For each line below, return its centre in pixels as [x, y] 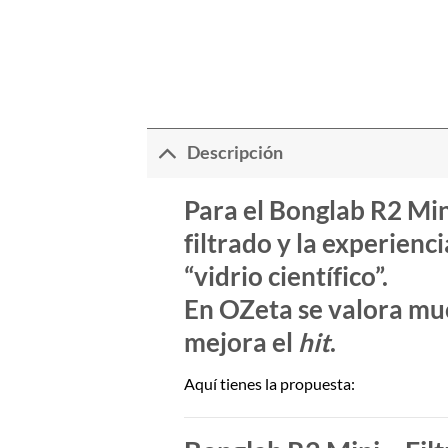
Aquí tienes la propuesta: [269, 384]
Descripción [235, 153]
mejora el [240, 341]
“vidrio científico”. [285, 275]
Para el [226, 209]
